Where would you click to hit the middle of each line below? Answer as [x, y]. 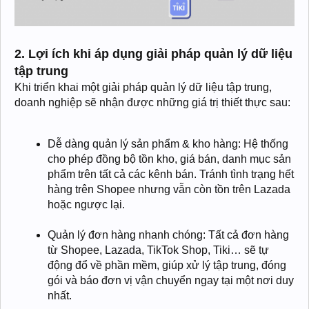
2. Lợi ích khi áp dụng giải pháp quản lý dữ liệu [153, 53]
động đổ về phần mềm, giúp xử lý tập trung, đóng [167, 265]
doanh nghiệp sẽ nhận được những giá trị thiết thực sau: [152, 102]
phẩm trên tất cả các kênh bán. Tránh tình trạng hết [171, 174]
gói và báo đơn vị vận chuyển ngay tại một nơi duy [171, 280]
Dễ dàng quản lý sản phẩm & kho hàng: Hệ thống [168, 143]
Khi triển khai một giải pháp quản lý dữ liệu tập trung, [143, 87]
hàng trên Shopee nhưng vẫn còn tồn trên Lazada [169, 189]
